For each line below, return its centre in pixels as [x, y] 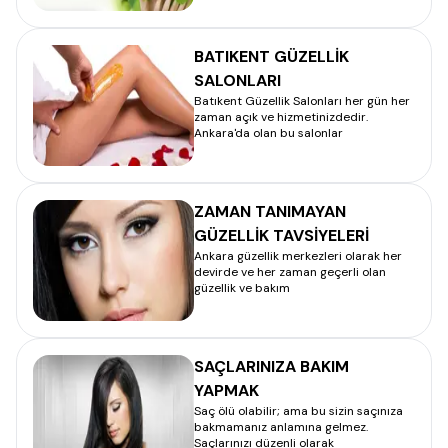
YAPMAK [226, 390]
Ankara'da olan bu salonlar [268, 133]
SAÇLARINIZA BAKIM [271, 366]
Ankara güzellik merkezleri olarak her [298, 256]
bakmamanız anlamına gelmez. [281, 427]
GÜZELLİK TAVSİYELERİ [281, 235]
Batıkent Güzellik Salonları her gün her [302, 101]
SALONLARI [237, 80]
